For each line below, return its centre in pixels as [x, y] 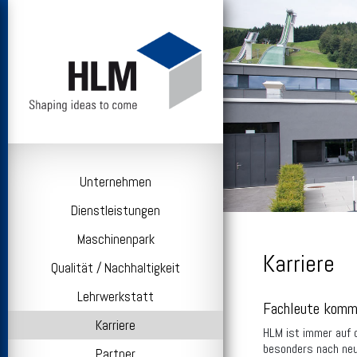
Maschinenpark [116, 239]
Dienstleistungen [116, 211]
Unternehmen [116, 182]
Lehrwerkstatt [116, 297]
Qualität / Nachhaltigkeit [116, 268]
